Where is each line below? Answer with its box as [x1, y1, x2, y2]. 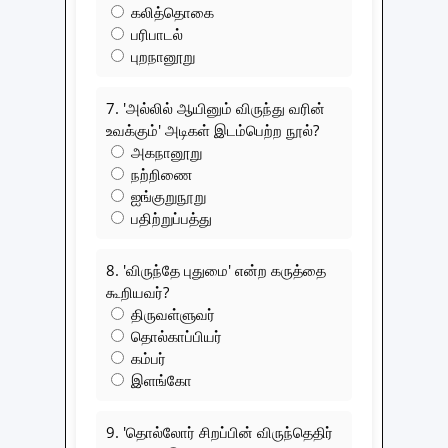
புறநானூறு [127, 45, 195, 66]
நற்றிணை [127, 163, 192, 184]
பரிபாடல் [127, 23, 183, 44]
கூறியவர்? [106, 281, 169, 302]
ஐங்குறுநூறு [127, 185, 206, 206]
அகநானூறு [127, 141, 202, 162]
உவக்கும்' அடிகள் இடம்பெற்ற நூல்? [106, 119, 319, 140]
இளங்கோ [127, 369, 192, 390]
